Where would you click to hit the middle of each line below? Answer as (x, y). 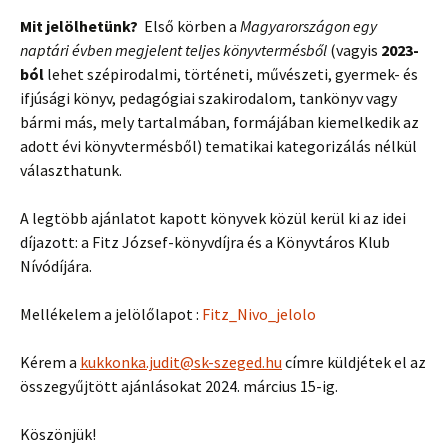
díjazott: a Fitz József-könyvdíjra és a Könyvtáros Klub (205, 242)
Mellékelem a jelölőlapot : (111, 314)
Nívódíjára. (56, 266)
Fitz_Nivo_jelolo (259, 314)
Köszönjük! (58, 434)
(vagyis (354, 50)
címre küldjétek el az (354, 362)
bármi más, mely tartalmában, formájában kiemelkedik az (219, 122)
